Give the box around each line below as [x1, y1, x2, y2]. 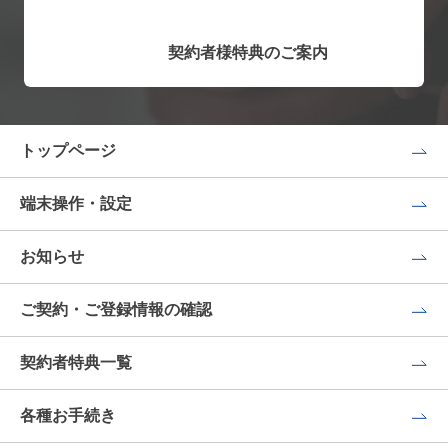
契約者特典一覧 [20, 354, 132, 371]
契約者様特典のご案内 [168, 44, 328, 61]
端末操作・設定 [20, 195, 132, 212]
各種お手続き [20, 407, 116, 424]
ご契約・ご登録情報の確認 [20, 301, 212, 318]
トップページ [20, 142, 116, 159]
